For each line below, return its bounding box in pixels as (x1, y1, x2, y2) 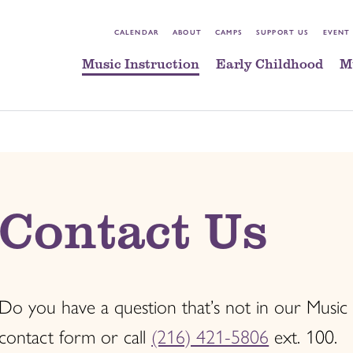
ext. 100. (269, 325, 338, 348)
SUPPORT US (256, 28, 310, 37)
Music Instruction (81, 54, 199, 73)
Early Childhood (215, 54, 323, 73)
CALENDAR (113, 28, 160, 37)
